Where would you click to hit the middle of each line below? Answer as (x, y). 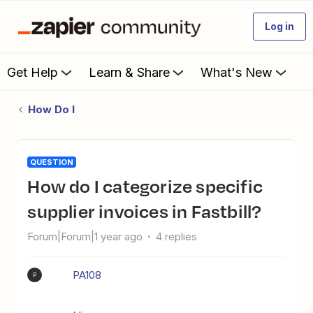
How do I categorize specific (34, 186)
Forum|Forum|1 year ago (85, 236)
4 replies (177, 236)
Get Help (32, 72)
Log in (279, 26)
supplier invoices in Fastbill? (145, 211)
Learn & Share (129, 72)
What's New (236, 72)
